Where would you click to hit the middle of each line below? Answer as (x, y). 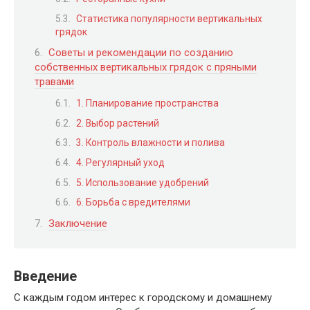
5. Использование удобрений (143, 182)
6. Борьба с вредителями (133, 202)
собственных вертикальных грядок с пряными (146, 67)
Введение (45, 277)
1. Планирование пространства (147, 103)
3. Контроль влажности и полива (151, 143)
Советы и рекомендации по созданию (141, 53)
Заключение (78, 223)
